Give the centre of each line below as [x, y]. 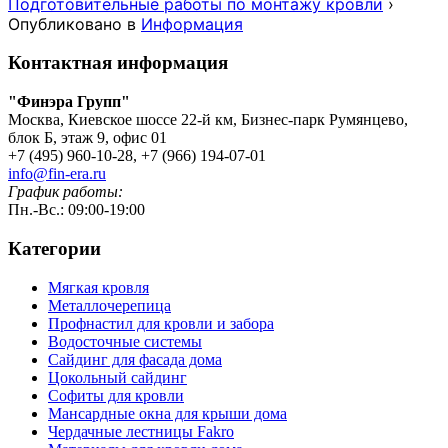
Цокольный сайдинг [117, 377]
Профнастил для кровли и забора [161, 323]
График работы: [65, 192]
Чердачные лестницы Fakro [141, 431]
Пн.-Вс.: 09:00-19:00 [76, 210]
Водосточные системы [125, 341]
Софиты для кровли [116, 395]
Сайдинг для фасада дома [135, 359]
